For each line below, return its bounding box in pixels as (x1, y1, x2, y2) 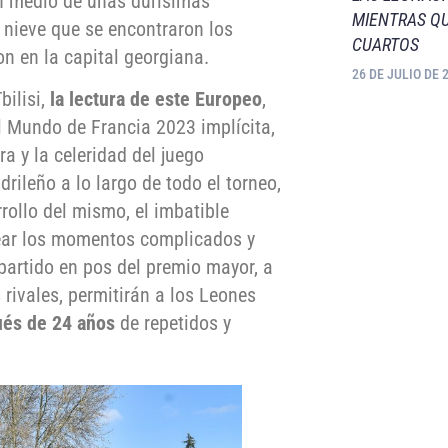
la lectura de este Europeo (50, 87, 262, 112)
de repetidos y (115, 311, 231, 336)
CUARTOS (351, 34, 419, 55)
